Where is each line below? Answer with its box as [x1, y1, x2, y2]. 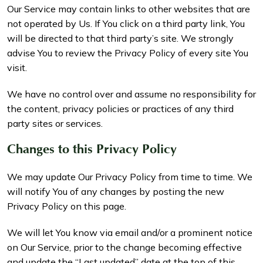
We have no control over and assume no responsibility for [7, 88, 256, 100]
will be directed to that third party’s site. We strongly [7, 32, 234, 45]
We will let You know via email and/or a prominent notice [7, 227, 252, 239]
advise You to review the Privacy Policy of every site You [7, 47, 248, 59]
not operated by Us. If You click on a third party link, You [7, 18, 245, 30]
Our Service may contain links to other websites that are [7, 3, 250, 15]
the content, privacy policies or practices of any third [7, 103, 234, 115]
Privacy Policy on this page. [7, 200, 126, 213]
